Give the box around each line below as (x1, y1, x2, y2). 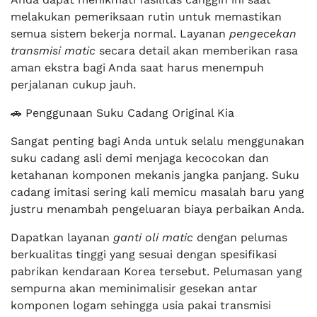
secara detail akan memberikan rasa (96, 44, 298, 57)
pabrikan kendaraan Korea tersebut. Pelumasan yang (11, 265, 302, 278)
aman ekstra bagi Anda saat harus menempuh (11, 61, 264, 74)
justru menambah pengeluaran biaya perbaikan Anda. (11, 202, 304, 216)
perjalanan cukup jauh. (11, 78, 136, 91)
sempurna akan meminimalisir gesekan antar (11, 282, 258, 295)
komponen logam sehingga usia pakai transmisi (11, 299, 271, 312)
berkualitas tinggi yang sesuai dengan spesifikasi (11, 248, 277, 261)
